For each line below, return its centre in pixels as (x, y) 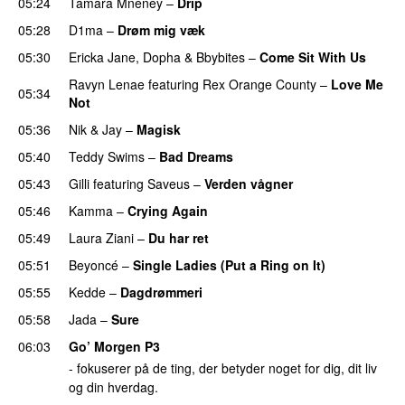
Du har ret (179, 237)
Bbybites (221, 57)
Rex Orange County (259, 84)
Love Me (357, 84)
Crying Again (168, 210)
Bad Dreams (196, 156)
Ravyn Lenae (107, 84)
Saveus (169, 183)
